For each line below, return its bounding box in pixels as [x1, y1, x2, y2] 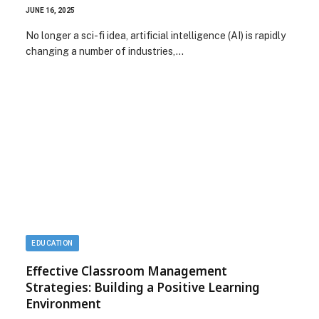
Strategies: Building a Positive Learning [26, 279, 260, 296]
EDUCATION [31, 239, 73, 247]
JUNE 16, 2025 [26, 6, 75, 14]
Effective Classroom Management [26, 263, 227, 279]
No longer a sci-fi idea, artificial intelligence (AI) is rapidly [26, 29, 286, 41]
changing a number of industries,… [26, 45, 184, 57]
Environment [26, 296, 101, 312]
